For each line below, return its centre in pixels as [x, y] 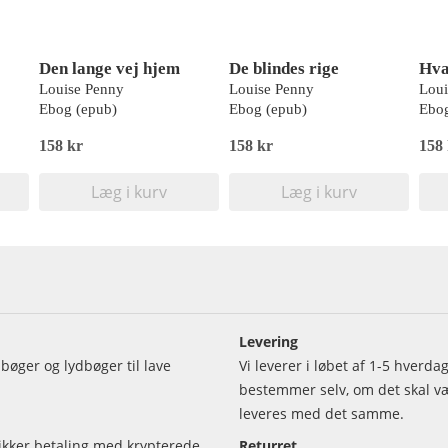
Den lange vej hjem [109, 68]
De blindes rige [284, 68]
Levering [268, 341]
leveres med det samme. [321, 413]
